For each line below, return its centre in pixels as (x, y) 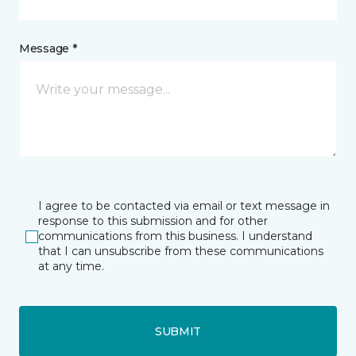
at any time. (71, 267)
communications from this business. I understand (175, 236)
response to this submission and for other (153, 221)
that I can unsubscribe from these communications (181, 252)
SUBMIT (178, 331)
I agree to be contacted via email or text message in (184, 206)
